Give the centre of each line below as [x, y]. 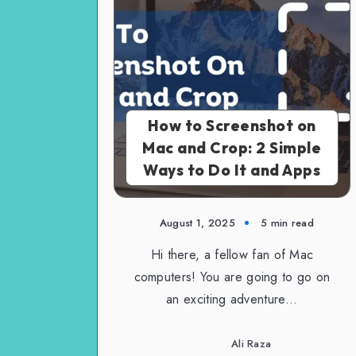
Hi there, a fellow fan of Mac [232, 254]
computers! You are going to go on [232, 277]
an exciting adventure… [232, 299]
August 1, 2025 [197, 222]
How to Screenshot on [232, 125]
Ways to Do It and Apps [232, 170]
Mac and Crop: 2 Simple [232, 147]
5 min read [288, 222]
